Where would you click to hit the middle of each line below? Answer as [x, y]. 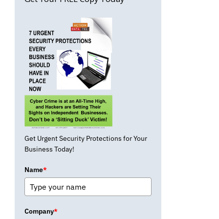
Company [39, 211]
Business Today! [49, 149]
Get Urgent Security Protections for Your [86, 138]
